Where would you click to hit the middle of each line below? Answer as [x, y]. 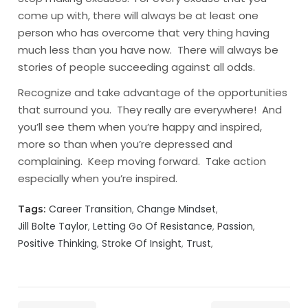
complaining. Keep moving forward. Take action [142, 161]
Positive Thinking [58, 243]
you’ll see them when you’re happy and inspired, [140, 127]
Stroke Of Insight [142, 243]
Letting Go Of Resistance [153, 226]
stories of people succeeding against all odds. [137, 67]
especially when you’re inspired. [98, 178]
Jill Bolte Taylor [53, 226]
